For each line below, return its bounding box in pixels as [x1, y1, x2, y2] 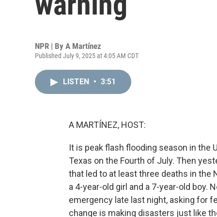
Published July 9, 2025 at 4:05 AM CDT [35, 52, 139, 60]
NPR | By [35, 41, 65, 51]
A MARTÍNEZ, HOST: [69, 120, 146, 130]
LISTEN [63, 77, 91, 86]
